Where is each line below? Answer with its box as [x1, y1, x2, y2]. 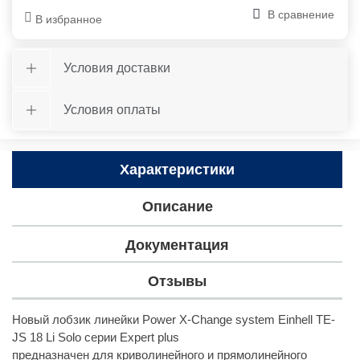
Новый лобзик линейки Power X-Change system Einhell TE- [12, 313, 335, 326]
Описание [141, 198, 213, 215]
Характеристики [120, 161, 235, 178]
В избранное [35, 13, 102, 26]
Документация [125, 236, 229, 253]
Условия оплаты [63, 103, 161, 117]
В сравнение [268, 8, 334, 21]
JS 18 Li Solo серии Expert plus [12, 330, 179, 344]
